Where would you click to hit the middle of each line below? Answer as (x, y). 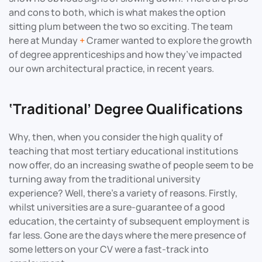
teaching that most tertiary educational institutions (123, 151)
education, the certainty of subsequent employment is (129, 221)
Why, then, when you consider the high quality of (116, 137)
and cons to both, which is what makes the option (117, 12)
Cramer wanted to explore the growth (168, 40)
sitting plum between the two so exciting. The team (121, 26)
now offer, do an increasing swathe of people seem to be (131, 165)
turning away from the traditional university (105, 179)
